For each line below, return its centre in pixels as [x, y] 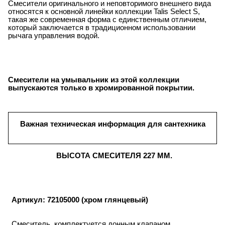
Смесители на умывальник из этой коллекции [94, 80]
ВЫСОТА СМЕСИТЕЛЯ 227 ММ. [114, 155]
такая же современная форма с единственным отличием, [107, 19]
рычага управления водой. [54, 35]
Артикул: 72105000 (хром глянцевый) [80, 200]
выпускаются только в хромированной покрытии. [101, 88]
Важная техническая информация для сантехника [113, 124]
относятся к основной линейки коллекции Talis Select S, [104, 11]
